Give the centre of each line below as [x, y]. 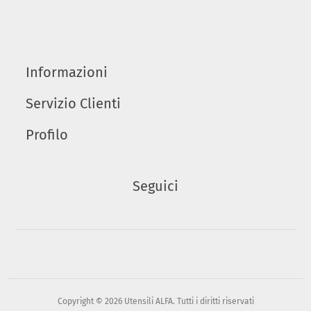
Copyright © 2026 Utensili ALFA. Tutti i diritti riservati [155, 302]
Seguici [155, 186]
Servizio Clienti [73, 104]
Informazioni [66, 73]
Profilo [47, 135]
